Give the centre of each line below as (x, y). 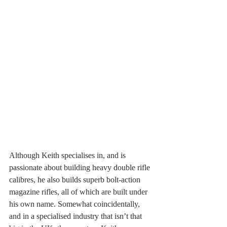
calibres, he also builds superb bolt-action (76, 179)
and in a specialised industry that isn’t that (77, 216)
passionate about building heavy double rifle (81, 167)
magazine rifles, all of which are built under (79, 192)
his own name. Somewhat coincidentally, (75, 204)
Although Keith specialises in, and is (68, 155)
